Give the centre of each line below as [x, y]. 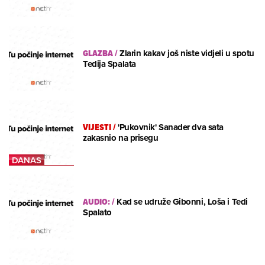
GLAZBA [98, 53]
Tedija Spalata [109, 64]
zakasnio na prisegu [121, 138]
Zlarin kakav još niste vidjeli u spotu [187, 53]
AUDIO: [96, 201]
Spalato [97, 212]
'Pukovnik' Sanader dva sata [171, 127]
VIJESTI [97, 127]
